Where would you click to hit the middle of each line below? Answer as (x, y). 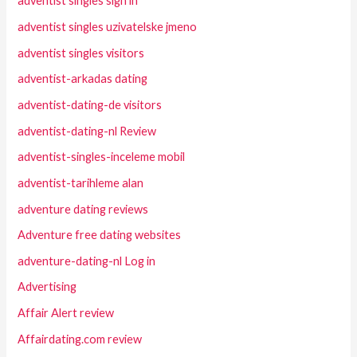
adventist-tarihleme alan (81, 182)
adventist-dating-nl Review (87, 131)
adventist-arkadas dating (83, 79)
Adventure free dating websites (100, 235)
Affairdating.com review (80, 339)
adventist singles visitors (81, 53)
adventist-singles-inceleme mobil (102, 157)
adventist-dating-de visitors (90, 105)
